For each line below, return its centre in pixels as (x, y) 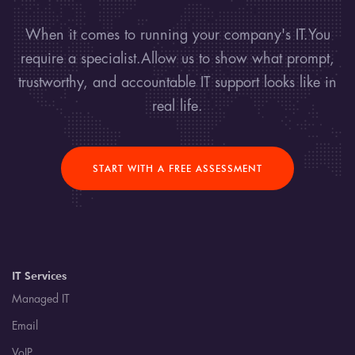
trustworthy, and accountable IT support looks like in (177, 84)
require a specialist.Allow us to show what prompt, (177, 60)
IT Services (39, 276)
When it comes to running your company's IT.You (177, 36)
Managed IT (41, 300)
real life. (177, 107)
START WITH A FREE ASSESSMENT (177, 169)
